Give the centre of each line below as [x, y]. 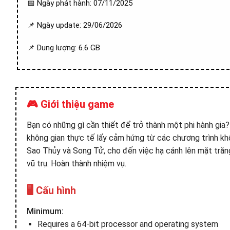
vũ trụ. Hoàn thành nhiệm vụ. [76, 164]
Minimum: [45, 211]
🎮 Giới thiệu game [70, 104]
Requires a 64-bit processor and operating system [128, 224]
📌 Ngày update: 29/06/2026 [75, 25]
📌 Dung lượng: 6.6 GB [64, 47]
